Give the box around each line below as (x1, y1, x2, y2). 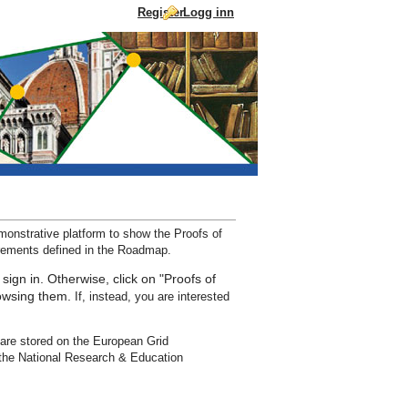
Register (138, 5, 184, 19)
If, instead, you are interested (71, 290, 229, 304)
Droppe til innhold (77, 45, 168, 58)
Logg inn (183, 5, 234, 19)
